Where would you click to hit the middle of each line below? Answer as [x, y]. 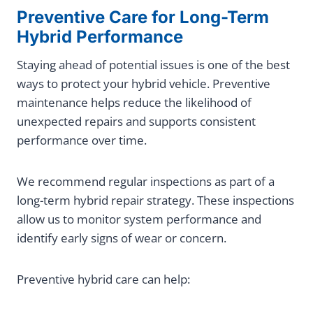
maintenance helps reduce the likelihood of [134, 103]
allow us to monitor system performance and [139, 219]
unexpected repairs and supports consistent [136, 122]
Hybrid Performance [100, 37]
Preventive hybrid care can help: [103, 279]
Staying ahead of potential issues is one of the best [153, 65]
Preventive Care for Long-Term [143, 17]
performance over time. [82, 140]
